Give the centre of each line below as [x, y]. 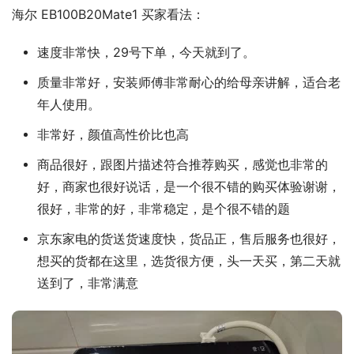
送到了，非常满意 [87, 283]
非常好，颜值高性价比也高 [113, 134]
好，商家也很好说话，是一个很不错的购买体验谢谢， [188, 186]
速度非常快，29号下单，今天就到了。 [146, 52]
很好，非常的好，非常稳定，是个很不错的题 [163, 209]
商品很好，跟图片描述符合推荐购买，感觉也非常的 [182, 164]
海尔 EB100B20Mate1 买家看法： [108, 14]
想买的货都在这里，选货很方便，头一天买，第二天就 [188, 261]
